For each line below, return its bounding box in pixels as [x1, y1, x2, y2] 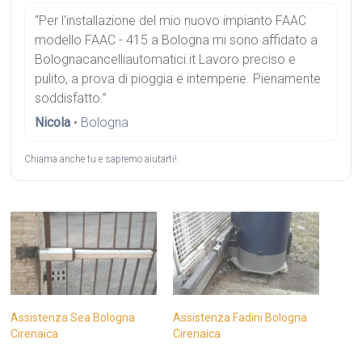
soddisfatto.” [35, 90, 107, 106]
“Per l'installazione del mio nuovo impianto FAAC [35, 13, 307, 28]
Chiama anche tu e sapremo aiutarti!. [24, 154, 180, 165]
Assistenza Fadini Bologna [172, 311, 307, 325]
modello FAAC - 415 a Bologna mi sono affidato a [35, 32, 318, 48]
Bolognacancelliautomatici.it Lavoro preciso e [35, 52, 297, 67]
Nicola [35, 115, 71, 130]
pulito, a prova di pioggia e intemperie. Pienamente [35, 71, 322, 86]
